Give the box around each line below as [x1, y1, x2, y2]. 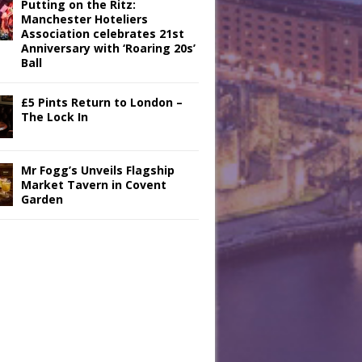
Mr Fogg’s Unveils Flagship [21, 162, 175, 178]
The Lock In [21, 109, 88, 124]
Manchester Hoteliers [21, 11, 148, 27]
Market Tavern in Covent [21, 177, 166, 192]
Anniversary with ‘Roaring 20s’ [21, 40, 196, 56]
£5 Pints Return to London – [21, 95, 183, 110]
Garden [21, 192, 63, 207]
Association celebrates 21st [21, 26, 184, 41]
